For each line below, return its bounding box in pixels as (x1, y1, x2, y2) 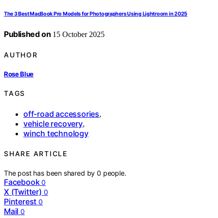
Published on (4, 29, 51, 39)
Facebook (4, 177, 40, 187)
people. (103, 169, 127, 178)
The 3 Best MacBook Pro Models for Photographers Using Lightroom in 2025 (4, 11, 187, 18)
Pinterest (4, 197, 37, 207)
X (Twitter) (4, 187, 42, 197)
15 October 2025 (51, 30, 105, 39)
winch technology (23, 128, 89, 138)
